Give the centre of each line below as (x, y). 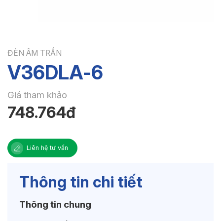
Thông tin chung (55, 205)
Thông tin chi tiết (81, 182)
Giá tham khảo (37, 95)
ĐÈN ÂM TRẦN (35, 53)
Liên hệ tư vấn (47, 148)
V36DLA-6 (55, 72)
